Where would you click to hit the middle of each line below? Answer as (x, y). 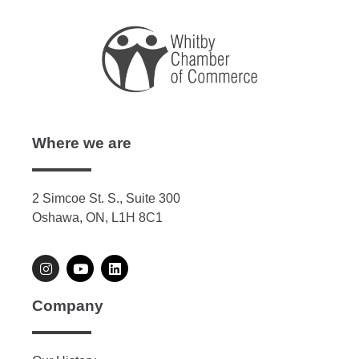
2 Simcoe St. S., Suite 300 (106, 198)
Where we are (82, 143)
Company (68, 306)
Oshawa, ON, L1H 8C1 (97, 217)
